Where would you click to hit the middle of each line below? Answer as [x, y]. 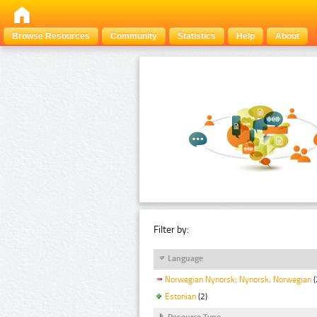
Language [185, 258]
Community [134, 36]
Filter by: [171, 229]
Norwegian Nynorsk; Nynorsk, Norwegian [238, 280]
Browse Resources [51, 36]
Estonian [180, 296]
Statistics [197, 36]
